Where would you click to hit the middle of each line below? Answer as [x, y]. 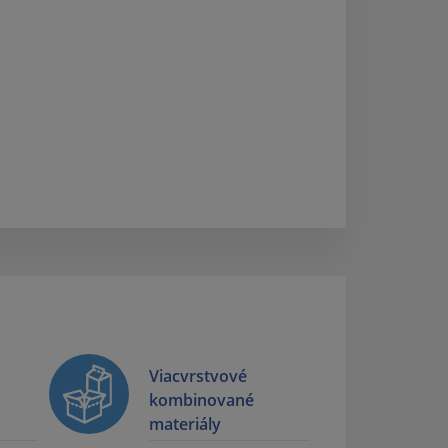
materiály [185, 424]
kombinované [201, 400]
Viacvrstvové [198, 376]
